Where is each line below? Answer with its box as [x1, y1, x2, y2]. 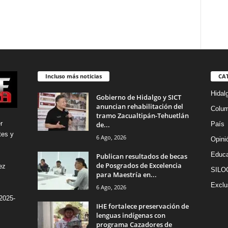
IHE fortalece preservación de [96, 202, 189, 211]
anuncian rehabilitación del [96, 102, 183, 111]
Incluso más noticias [45, 72, 102, 80]
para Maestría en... [96, 170, 157, 180]
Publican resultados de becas [96, 152, 187, 161]
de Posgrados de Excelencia [96, 161, 182, 170]
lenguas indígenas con [96, 211, 165, 220]
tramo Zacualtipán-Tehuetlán [96, 111, 189, 121]
